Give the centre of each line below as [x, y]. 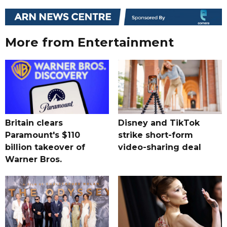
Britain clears [34, 123]
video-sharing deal [159, 147]
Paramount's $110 [43, 135]
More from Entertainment [89, 43]
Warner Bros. [33, 160]
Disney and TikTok [159, 123]
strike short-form [155, 135]
